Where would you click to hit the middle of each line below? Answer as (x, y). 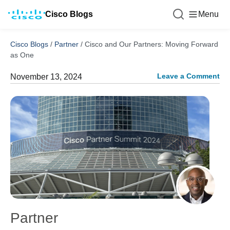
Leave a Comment (188, 76)
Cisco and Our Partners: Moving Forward (151, 44)
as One (22, 55)
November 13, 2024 (46, 77)
